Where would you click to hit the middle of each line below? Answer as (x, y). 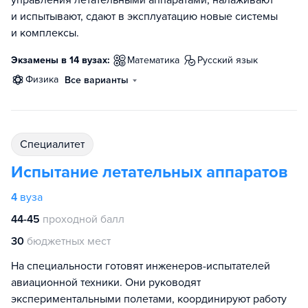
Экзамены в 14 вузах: (60, 60)
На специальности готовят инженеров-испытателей (141, 266)
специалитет (56, 144)
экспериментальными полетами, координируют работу (149, 299)
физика (46, 79)
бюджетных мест (69, 241)
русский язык (230, 60)
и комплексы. (45, 33)
